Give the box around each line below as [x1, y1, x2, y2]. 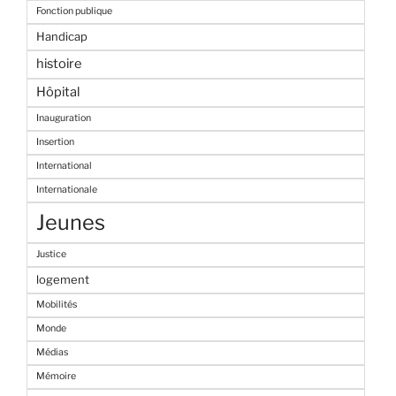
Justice [36, 248, 66, 261]
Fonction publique [36, 5, 112, 18]
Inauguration [36, 112, 91, 125]
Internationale [36, 184, 97, 196]
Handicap [36, 29, 88, 44]
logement [36, 272, 89, 287]
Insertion [36, 136, 74, 148]
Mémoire [36, 370, 76, 383]
